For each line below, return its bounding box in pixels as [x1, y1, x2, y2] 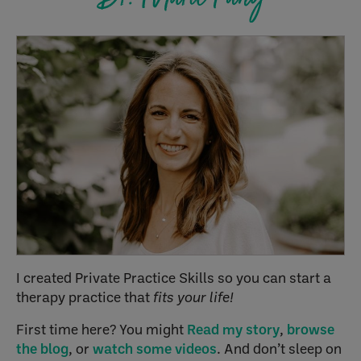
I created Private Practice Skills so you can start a [16, 268, 331, 287]
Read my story [187, 319, 280, 338]
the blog [16, 338, 68, 358]
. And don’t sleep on [217, 338, 342, 358]
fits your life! [153, 287, 234, 306]
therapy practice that [16, 287, 153, 306]
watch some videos [93, 338, 217, 358]
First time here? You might [16, 319, 187, 338]
